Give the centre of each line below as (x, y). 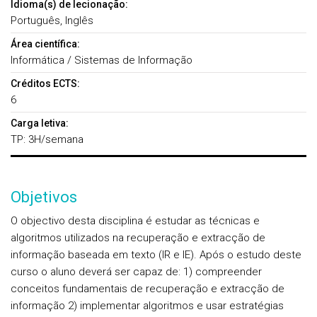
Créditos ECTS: (45, 83)
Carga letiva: (40, 123)
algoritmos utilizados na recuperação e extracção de (138, 238)
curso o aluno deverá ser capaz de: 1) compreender (136, 272)
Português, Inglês (52, 21)
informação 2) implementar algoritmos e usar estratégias (147, 306)
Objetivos (44, 197)
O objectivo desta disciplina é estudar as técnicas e (135, 221)
